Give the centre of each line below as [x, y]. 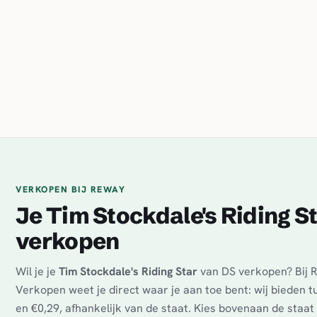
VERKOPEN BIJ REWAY [70, 189]
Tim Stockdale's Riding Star [128, 271]
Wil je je [37, 271]
